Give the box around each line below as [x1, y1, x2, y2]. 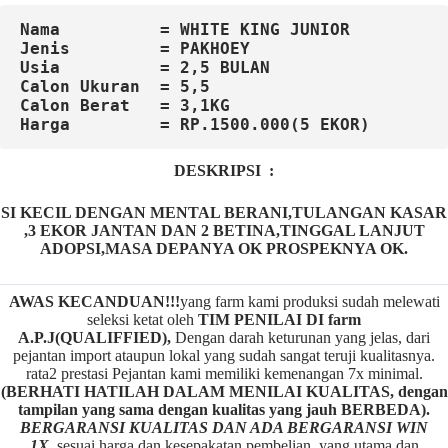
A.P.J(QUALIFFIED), [18, 329, 171, 347]
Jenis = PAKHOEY [20, 39, 250, 59]
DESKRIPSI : [174, 162, 274, 180]
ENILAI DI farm [244, 311, 361, 329]
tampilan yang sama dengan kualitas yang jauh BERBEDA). [18, 401, 430, 419]
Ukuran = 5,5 [80, 77, 210, 97]
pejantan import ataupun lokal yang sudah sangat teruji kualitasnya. [13, 347, 435, 365]
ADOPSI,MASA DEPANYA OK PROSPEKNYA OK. [40, 240, 408, 258]
